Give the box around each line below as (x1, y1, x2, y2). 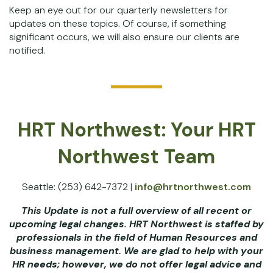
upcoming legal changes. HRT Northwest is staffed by (9, 218, 264, 230)
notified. (9, 44, 45, 57)
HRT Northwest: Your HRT (17, 117, 256, 143)
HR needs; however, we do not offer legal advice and (12, 258, 261, 271)
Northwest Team (58, 144, 215, 169)
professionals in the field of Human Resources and (16, 231, 257, 244)
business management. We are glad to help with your (10, 244, 263, 257)
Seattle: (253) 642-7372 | (22, 180, 135, 193)
